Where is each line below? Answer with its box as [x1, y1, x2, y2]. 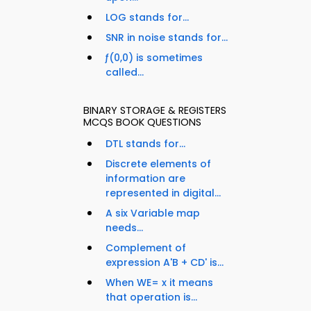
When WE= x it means [106, 276, 213, 290]
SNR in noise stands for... [106, 31, 228, 45]
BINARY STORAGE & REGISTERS [83, 103, 226, 118]
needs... [106, 221, 143, 235]
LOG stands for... [106, 10, 189, 25]
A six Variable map [106, 206, 200, 221]
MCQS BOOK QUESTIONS [83, 115, 201, 130]
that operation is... [106, 290, 197, 305]
